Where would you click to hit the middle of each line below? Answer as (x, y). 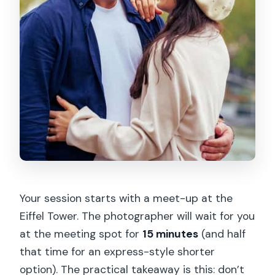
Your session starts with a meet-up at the (126, 198)
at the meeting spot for (81, 234)
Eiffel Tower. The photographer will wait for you (137, 216)
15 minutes (171, 234)
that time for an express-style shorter (118, 251)
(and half (222, 234)
